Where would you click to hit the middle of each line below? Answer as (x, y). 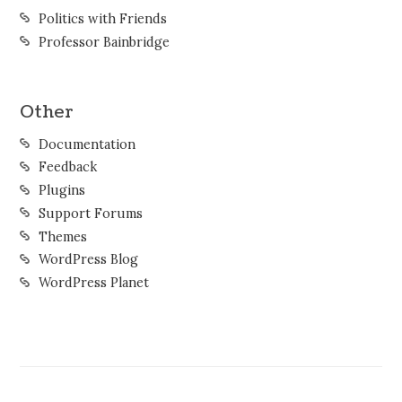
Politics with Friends (102, 18)
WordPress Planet (93, 283)
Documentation (87, 144)
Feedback (67, 167)
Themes (62, 236)
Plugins (61, 191)
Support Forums (90, 213)
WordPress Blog (88, 260)
